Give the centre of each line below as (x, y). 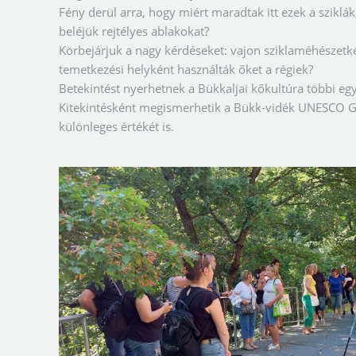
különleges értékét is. (116, 127)
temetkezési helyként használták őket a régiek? (186, 70)
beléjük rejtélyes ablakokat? (134, 31)
